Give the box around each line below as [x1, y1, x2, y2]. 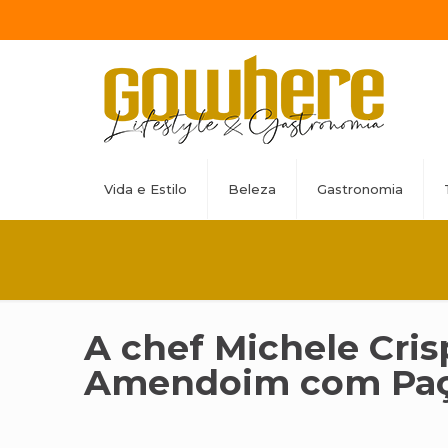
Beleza [228, 181, 276, 197]
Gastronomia [317, 181, 403, 197]
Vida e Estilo [104, 181, 187, 197]
